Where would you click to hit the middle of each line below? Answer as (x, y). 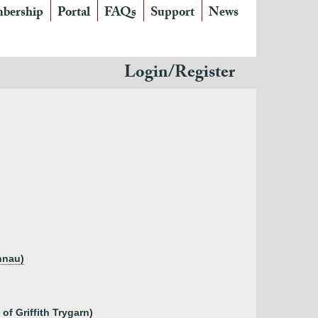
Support (172, 14)
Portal (74, 14)
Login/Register (180, 74)
